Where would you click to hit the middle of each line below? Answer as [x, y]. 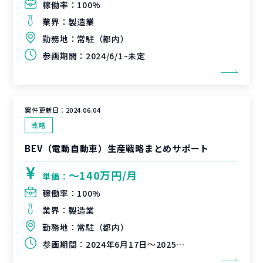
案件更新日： [45, 110]
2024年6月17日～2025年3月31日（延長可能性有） [131, 244]
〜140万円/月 [103, 175]
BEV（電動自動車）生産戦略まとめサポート [117, 148]
